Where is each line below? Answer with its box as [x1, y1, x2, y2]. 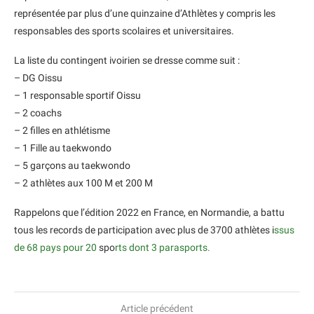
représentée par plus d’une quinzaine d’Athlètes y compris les [14, 8, 275, 19]
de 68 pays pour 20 [14, 242, 97, 253]
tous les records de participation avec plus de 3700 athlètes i [14, 224, 274, 235]
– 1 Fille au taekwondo [14, 142, 111, 153]
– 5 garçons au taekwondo [14, 160, 130, 171]
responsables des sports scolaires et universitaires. [14, 25, 234, 36]
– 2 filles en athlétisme [14, 125, 110, 136]
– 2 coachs [14, 107, 62, 118]
